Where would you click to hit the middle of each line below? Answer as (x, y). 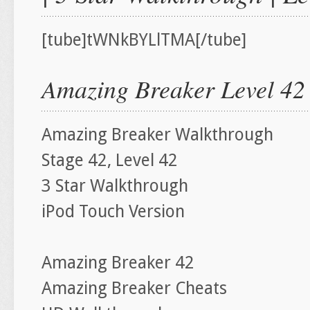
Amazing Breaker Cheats (134, 288)
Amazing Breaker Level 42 (173, 89)
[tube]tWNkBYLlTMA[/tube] (144, 40)
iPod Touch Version (113, 211)
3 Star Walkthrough (115, 186)
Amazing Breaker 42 (118, 263)
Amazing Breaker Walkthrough (157, 135)
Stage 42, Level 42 (110, 160)
